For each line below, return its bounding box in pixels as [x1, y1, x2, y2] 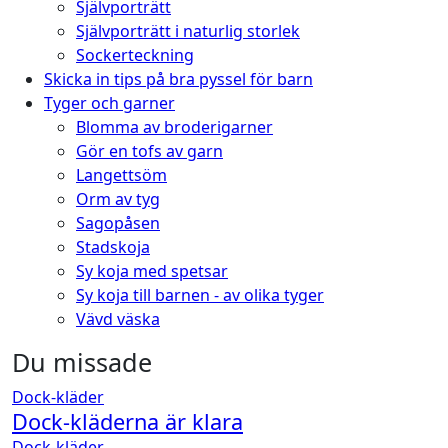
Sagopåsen [76, 211, 160, 234]
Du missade [12, 344, 152, 379]
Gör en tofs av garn [76, 139, 223, 162]
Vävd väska [76, 307, 160, 330]
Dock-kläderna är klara [12, 406, 243, 436]
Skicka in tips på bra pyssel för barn [44, 67, 313, 90]
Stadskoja [76, 235, 150, 258]
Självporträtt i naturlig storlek [76, 19, 300, 42]
